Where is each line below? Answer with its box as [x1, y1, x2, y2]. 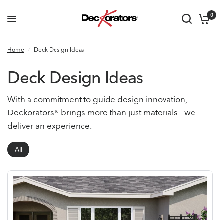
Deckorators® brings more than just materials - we [7, 107, 196, 117]
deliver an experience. [7, 120, 92, 131]
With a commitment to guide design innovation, [7, 94, 187, 104]
